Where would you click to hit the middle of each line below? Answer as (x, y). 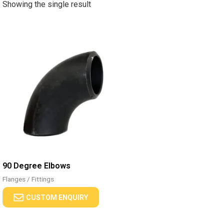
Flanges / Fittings (28, 179)
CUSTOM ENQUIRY (57, 197)
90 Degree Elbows (36, 165)
